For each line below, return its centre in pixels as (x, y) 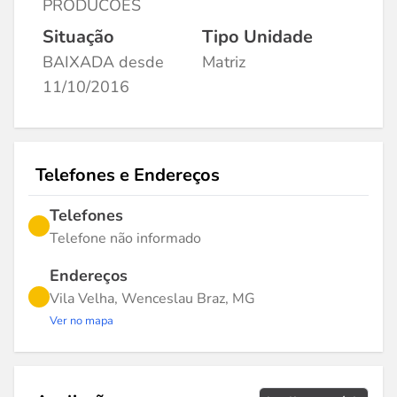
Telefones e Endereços (128, 175)
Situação (78, 37)
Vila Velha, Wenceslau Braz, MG (152, 299)
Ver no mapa (82, 321)
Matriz (224, 62)
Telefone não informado (125, 238)
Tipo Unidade (257, 37)
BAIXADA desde (103, 62)
